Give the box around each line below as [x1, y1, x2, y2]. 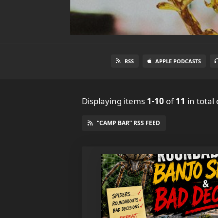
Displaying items [82, 95, 147, 107]
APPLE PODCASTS [155, 57, 201, 65]
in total [185, 95, 214, 107]
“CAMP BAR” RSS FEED [97, 119, 160, 127]
